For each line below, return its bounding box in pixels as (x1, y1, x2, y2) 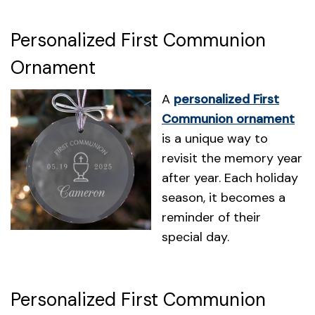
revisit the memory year (162, 149, 302, 167)
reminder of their (162, 208, 261, 226)
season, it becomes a (162, 188, 285, 206)
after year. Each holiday (162, 169, 298, 186)
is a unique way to (162, 129, 268, 147)
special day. (162, 228, 229, 245)
